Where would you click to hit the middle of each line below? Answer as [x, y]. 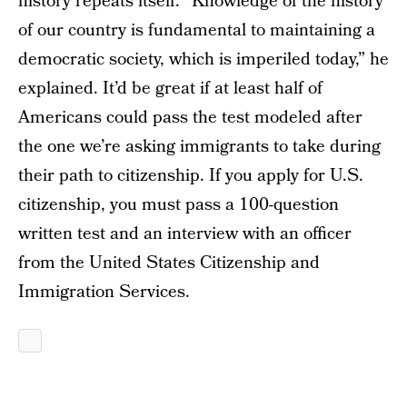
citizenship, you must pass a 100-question [179, 205]
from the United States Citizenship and [169, 263]
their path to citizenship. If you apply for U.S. [191, 176]
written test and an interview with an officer [185, 234]
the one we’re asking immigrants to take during [199, 147]
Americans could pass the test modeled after [190, 118]
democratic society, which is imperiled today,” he [203, 60]
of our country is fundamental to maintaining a [197, 30]
